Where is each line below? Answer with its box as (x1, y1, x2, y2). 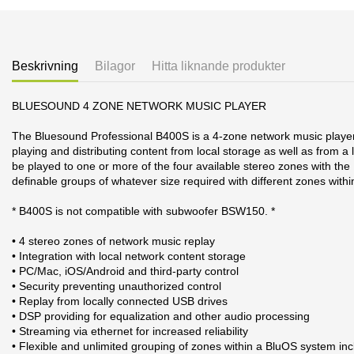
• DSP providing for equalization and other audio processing (12, 310, 310, 322)
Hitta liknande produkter (152, 59, 285, 73)
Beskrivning (12, 59, 78, 73)
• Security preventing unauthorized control (12, 280, 221, 292)
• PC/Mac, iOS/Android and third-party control (12, 265, 239, 277)
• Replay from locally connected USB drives (12, 295, 228, 307)
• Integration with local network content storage (12, 250, 246, 262)
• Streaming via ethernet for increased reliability (12, 325, 248, 337)
